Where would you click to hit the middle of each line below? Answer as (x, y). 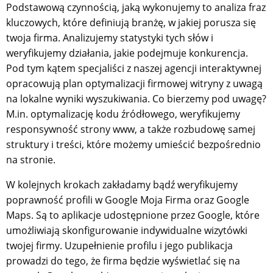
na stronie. (31, 159)
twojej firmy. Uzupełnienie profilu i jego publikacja (119, 245)
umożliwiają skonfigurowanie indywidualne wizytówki (127, 230)
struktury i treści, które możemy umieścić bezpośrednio (133, 144)
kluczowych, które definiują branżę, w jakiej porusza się (131, 22)
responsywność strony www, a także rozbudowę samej (131, 129)
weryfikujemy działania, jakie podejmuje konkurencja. (127, 53)
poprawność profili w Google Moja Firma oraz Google (128, 200)
